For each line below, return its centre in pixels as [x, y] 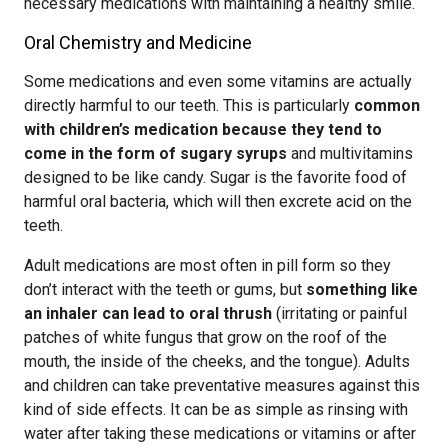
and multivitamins [350, 153]
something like [362, 289]
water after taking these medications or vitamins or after [220, 433]
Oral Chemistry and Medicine [138, 42]
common [387, 105]
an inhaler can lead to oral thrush [148, 313]
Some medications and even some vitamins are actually [218, 81]
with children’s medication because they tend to [203, 129]
